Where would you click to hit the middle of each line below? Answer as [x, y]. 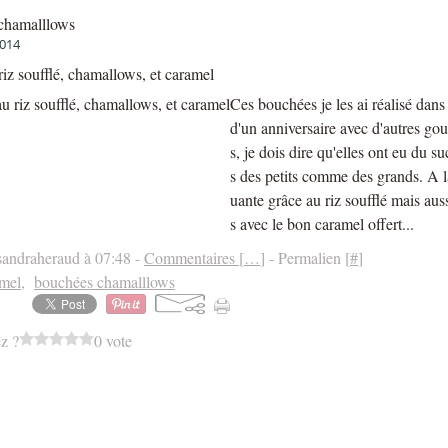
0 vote [113, 340]
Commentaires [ [194, 257]
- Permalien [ [307, 257]
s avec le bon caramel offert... [322, 223]
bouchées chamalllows [104, 281]
